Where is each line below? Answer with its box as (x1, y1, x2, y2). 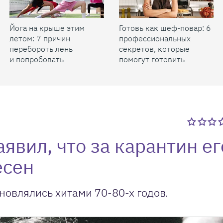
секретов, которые (119, 44, 190, 54)
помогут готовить (119, 54, 185, 64)
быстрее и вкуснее (119, 65, 189, 75)
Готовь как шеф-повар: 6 (119, 23, 211, 33)
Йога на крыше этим (9, 23, 85, 33)
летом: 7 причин (9, 33, 70, 43)
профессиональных (119, 33, 191, 43)
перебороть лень (9, 44, 73, 54)
